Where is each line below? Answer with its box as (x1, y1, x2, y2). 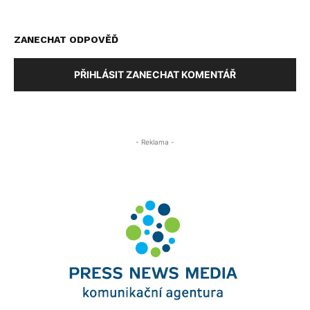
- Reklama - (136, 138, 174, 147)
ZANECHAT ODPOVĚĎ (14, 34, 118, 46)
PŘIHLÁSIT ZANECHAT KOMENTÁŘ (74, 69, 236, 81)
